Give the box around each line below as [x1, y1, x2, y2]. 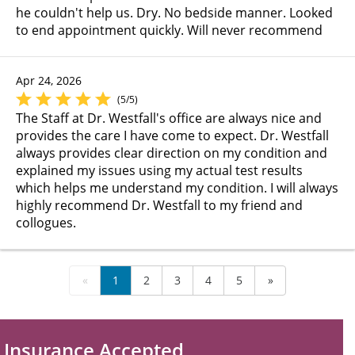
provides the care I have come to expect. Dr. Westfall [16, 126, 329, 144]
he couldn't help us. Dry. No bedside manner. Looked [16, 3, 333, 21]
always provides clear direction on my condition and [16, 143, 327, 162]
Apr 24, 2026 [16, 72, 82, 88]
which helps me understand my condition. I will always [16, 178, 338, 197]
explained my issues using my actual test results [16, 161, 303, 179]
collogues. [16, 213, 76, 231]
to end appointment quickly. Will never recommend [16, 21, 323, 39]
